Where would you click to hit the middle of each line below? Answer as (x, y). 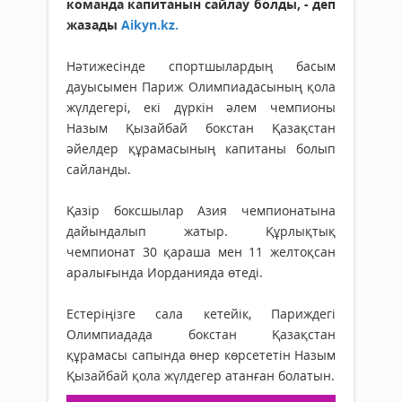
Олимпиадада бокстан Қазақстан (201, 335)
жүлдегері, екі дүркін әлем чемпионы (201, 108)
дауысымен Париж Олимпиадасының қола (201, 87)
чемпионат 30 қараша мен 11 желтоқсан (201, 252)
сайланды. (99, 170)
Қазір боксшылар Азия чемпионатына (201, 211)
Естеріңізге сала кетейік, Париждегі (201, 314)
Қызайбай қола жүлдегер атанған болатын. (201, 376)
